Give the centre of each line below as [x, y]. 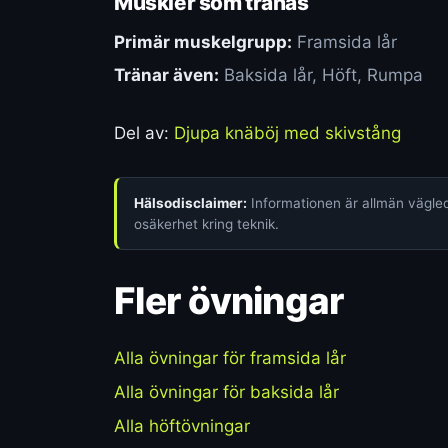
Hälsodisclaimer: [190, 202]
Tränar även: [166, 74]
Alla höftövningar [182, 426]
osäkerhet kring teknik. [206, 223]
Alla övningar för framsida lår [230, 357]
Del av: [144, 132]
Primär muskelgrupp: [203, 41]
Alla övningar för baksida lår [226, 391]
